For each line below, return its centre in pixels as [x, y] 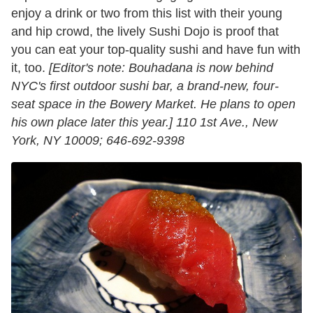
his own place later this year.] [92, 123]
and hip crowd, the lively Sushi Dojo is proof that [145, 32]
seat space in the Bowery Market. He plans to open [153, 104]
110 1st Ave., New [227, 123]
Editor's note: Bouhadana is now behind [163, 68]
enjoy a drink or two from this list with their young [147, 14]
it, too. [30, 68]
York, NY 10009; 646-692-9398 [98, 141]
